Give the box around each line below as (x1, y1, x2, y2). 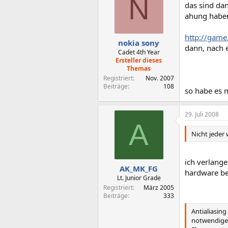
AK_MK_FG (120, 163, 158, 174)
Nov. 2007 (146, 73, 174, 82)
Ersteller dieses (116, 55, 162, 65)
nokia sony (118, 37, 159, 48)
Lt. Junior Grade (117, 173, 161, 182)
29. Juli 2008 (185, 110, 219, 119)
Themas (127, 64, 151, 73)
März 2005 (144, 183, 174, 192)
